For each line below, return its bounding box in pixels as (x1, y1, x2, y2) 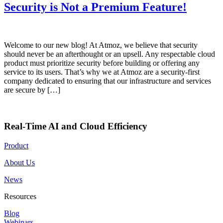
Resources (4, 192, 36, 201)
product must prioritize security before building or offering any (4, 59, 200, 68)
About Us (4, 158, 35, 167)
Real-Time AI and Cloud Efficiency (4, 120, 147, 131)
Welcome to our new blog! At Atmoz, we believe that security (4, 41, 198, 50)
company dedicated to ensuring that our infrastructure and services (4, 77, 211, 86)
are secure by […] (4, 86, 60, 95)
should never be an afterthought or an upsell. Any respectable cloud (4, 50, 215, 59)
